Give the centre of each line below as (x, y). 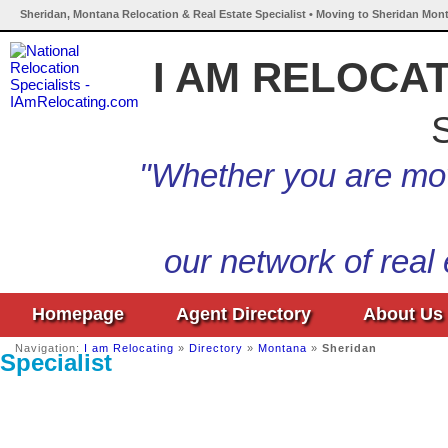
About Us (403, 314)
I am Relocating (129, 348)
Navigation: (49, 348)
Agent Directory (243, 314)
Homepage (78, 314)
